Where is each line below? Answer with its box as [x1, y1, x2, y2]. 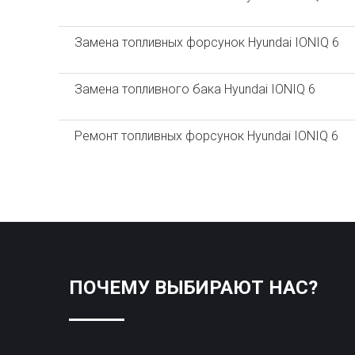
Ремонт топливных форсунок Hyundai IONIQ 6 [74, 128, 338, 143]
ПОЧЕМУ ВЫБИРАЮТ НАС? [69, 277, 318, 299]
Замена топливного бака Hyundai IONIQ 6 [74, 82, 315, 97]
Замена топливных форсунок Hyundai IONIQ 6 [74, 35, 339, 50]
